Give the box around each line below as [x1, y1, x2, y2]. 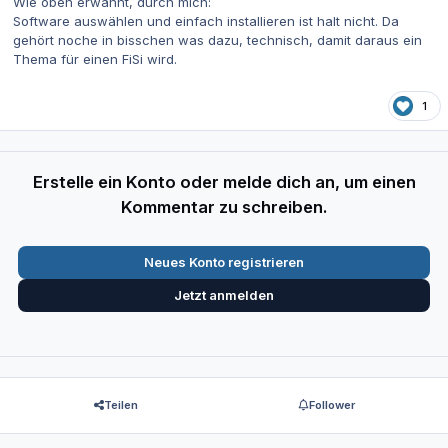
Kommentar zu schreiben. [121, 196, 327, 217]
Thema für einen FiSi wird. [13, 51, 177, 68]
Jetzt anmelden [174, 287, 274, 304]
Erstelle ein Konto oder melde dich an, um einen [32, 171, 416, 192]
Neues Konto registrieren [144, 253, 304, 270]
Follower [308, 397, 355, 412]
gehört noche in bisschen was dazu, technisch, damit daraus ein [13, 32, 422, 49]
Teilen [103, 397, 138, 412]
